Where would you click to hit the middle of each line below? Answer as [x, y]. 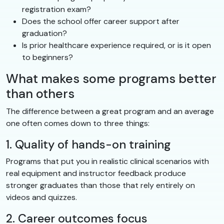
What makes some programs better [111, 79]
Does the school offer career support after [101, 21]
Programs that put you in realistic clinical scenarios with [107, 161]
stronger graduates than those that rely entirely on [100, 185]
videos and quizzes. [41, 197]
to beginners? [47, 57]
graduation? [44, 33]
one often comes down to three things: [78, 123]
